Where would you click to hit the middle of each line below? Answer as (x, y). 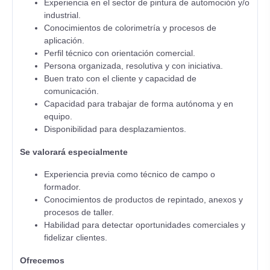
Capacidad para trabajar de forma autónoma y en (139, 104)
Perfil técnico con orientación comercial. (120, 53)
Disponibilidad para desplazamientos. (115, 129)
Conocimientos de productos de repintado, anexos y (143, 199)
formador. (62, 187)
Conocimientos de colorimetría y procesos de (130, 28)
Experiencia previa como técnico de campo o (130, 174)
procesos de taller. (79, 212)
